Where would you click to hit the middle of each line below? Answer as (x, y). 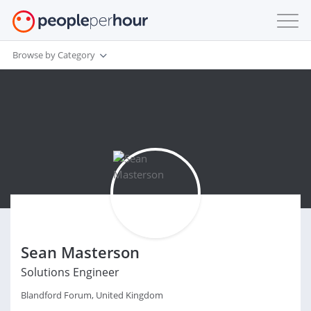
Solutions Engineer (70, 272)
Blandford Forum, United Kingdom (92, 295)
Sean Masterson (80, 252)
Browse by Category (54, 54)
